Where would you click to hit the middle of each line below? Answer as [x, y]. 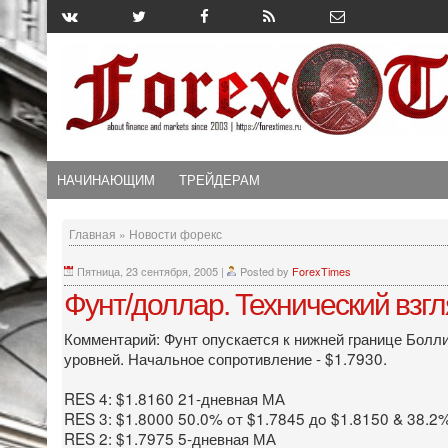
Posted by [266, 270]
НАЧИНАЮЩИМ [106, 179]
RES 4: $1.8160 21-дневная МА [174, 397]
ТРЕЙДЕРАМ [219, 179]
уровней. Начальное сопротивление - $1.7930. [225, 357]
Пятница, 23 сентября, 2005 [147, 270]
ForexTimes [321, 270]
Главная [92, 233]
